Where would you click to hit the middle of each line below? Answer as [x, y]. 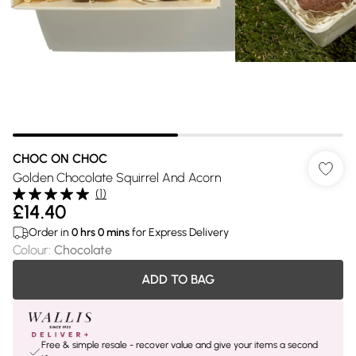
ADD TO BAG [178, 279]
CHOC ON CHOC [60, 159]
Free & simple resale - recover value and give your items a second [180, 345]
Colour [31, 250]
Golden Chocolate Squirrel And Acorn [117, 178]
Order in [50, 232]
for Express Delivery [179, 232]
